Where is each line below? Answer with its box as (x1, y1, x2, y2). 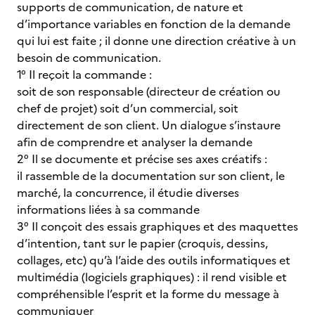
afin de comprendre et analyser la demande (17, 134, 252, 150)
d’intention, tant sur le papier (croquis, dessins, (17, 235, 268, 252)
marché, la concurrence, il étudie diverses (17, 184, 239, 201)
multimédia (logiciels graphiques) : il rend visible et (17, 269, 287, 285)
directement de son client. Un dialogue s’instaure (17, 117, 281, 134)
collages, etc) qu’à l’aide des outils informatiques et (17, 252, 290, 269)
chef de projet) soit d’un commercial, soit (17, 100, 238, 117)
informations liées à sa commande (17, 201, 200, 218)
